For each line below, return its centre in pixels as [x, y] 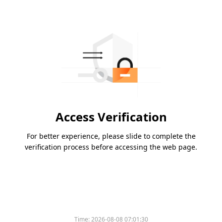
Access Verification [111, 117]
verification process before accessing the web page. [111, 147]
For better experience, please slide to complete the [111, 136]
